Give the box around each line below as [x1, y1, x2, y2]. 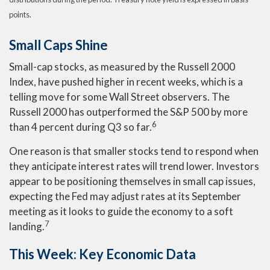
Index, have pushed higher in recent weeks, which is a [9, 75, 243, 88]
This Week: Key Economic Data [9, 246, 196, 262]
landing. [9, 220, 45, 233]
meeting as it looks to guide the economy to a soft [9, 205, 233, 218]
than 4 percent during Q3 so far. [9, 121, 152, 133]
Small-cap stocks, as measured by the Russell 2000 [9, 60, 235, 73]
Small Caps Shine [9, 37, 108, 53]
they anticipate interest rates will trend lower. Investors [9, 160, 259, 172]
